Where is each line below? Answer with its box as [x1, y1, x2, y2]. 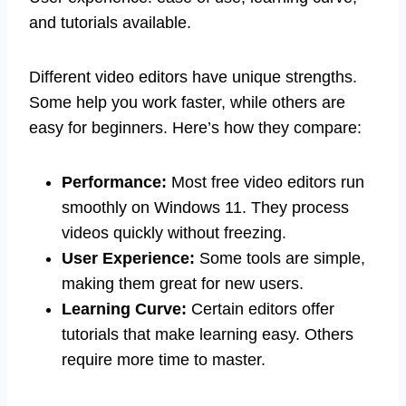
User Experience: [62, 248, 195, 267]
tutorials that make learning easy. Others [62, 324, 353, 343]
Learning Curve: [62, 299, 187, 318]
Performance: [62, 172, 167, 191]
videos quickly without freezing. [62, 223, 286, 242]
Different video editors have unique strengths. [29, 67, 357, 86]
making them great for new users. [62, 274, 304, 293]
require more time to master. [62, 350, 266, 369]
